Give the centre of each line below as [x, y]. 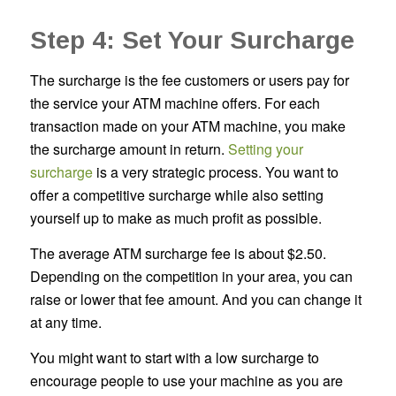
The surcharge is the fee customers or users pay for [189, 80]
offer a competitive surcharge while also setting [176, 195]
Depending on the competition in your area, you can [191, 276]
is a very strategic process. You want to [215, 172]
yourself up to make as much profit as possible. [177, 218]
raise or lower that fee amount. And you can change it [195, 299]
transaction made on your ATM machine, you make [187, 126]
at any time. [67, 322]
